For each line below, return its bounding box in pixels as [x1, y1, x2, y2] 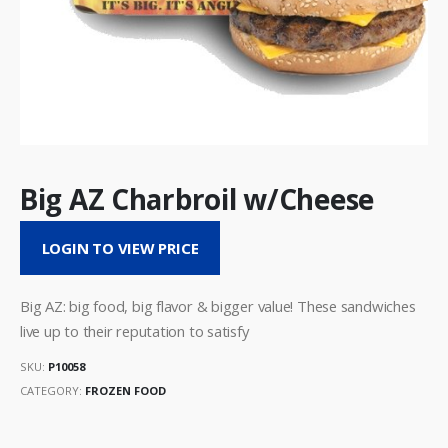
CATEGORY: [20, 383, 85, 399]
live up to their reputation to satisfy [20, 320, 249, 341]
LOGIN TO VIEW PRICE [41, 238, 199, 259]
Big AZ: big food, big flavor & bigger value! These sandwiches [20, 295, 416, 316]
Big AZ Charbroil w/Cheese [20, 179, 375, 218]
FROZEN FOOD [85, 383, 166, 399]
